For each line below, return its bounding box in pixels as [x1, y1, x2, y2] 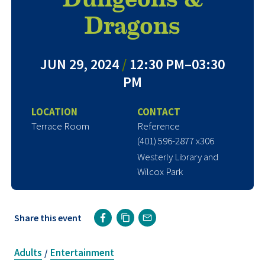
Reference [137, 119, 180, 132]
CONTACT [137, 105, 180, 118]
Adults [14, 245, 42, 259]
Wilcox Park [137, 164, 183, 178]
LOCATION [31, 105, 77, 118]
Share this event [14, 211, 82, 224]
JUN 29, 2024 [40, 54, 122, 73]
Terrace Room [31, 119, 89, 132]
